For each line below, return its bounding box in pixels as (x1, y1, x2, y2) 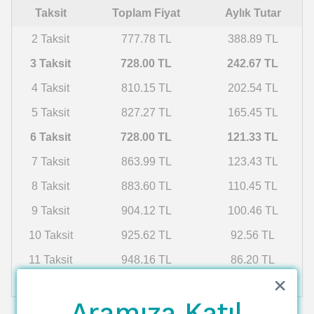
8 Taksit (32, 180, 69, 192)
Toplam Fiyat (112, 7, 180, 19)
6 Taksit (30, 131, 71, 143)
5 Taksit (32, 107, 69, 118)
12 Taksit (28, 278, 73, 290)
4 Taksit (32, 82, 69, 94)
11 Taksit (29, 254, 72, 266)
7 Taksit (32, 156, 69, 168)
